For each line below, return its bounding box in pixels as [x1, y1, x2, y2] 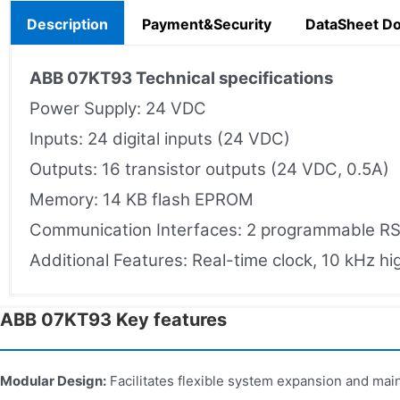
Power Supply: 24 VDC [29, 97, 206, 119]
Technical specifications [136, 67, 333, 88]
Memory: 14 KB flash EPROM [29, 188, 254, 210]
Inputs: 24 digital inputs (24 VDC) [29, 128, 290, 149]
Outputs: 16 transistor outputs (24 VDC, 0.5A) [29, 158, 389, 179]
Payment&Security [142, 14, 271, 33]
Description [27, 14, 108, 33]
